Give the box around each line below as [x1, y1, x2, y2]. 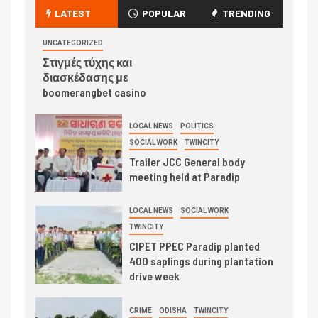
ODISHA [158, 307, 187, 315]
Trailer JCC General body [128, 155, 245, 169]
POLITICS [180, 122, 214, 131]
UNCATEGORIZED [43, 39, 103, 48]
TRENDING [221, 7, 270, 20]
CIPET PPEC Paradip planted [128, 239, 260, 253]
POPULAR [141, 7, 186, 20]
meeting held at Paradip [128, 170, 240, 184]
